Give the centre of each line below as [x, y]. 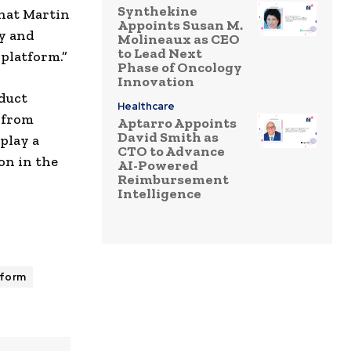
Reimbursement [173, 180]
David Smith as [168, 138]
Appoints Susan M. [180, 25]
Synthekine [157, 11]
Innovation [156, 82]
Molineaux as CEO [179, 40]
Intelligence [159, 194]
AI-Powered [158, 166]
